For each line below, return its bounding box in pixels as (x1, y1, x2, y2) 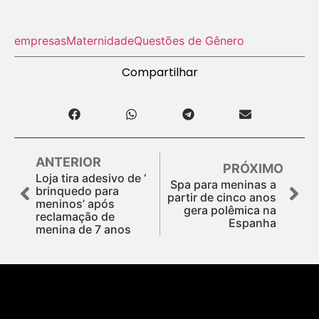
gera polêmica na (184, 202, 276, 217)
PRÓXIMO (223, 160, 283, 176)
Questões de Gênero (134, 33, 244, 48)
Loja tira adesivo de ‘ (36, 170, 146, 185)
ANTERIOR (36, 154, 101, 169)
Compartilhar (121, 63, 198, 80)
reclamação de (36, 209, 115, 224)
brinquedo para (36, 183, 119, 198)
